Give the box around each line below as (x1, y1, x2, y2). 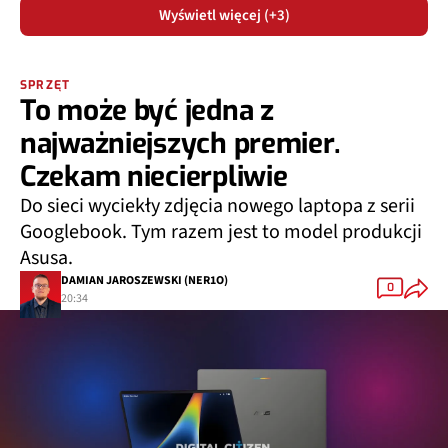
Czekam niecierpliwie (20, 157, 288, 195)
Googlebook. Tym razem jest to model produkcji (20, 217, 422, 246)
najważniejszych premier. (20, 124, 341, 162)
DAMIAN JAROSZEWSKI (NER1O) (61, 272, 228, 290)
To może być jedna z (20, 91, 274, 129)
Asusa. (20, 243, 73, 272)
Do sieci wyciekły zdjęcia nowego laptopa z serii (20, 191, 415, 220)
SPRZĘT (20, 76, 71, 93)
